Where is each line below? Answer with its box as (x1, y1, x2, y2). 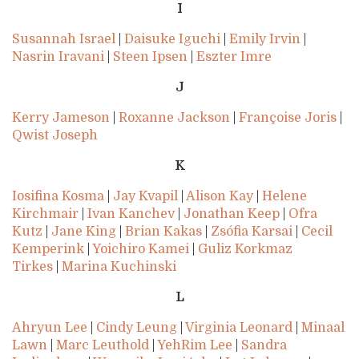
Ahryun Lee (12, 321, 87, 336)
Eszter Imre (196, 50, 272, 65)
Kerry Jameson (12, 111, 110, 126)
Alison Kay (186, 189, 253, 204)
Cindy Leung (96, 321, 177, 336)
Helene (262, 189, 307, 204)
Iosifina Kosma (12, 189, 104, 204)
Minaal (301, 321, 345, 336)
